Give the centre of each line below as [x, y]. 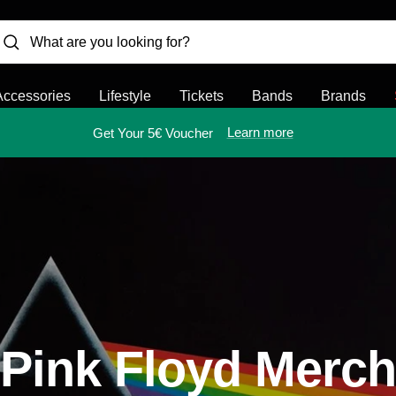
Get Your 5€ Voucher [152, 133]
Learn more [260, 132]
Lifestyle [125, 96]
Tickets [202, 96]
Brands [343, 96]
